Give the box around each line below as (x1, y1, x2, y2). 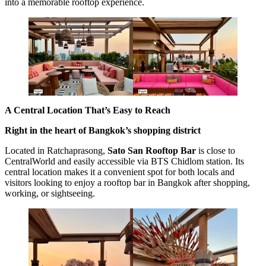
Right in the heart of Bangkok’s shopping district (5, 125, 201, 136)
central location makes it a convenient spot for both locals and (5, 167, 235, 178)
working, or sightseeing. (5, 188, 95, 199)
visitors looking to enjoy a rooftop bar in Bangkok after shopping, (5, 178, 250, 188)
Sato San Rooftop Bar (107, 145, 196, 156)
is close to (196, 145, 235, 156)
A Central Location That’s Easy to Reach (5, 105, 170, 116)
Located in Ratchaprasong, (5, 145, 107, 156)
